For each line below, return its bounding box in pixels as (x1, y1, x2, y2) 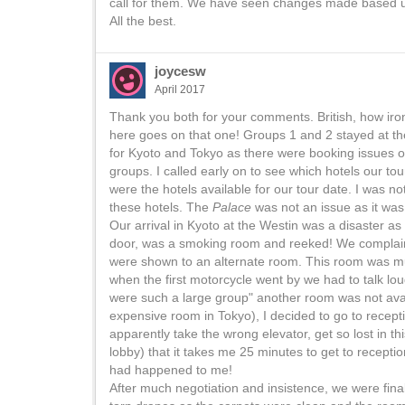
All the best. (109, 14, 176, 28)
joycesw (155, 63, 206, 79)
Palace (212, 200, 255, 214)
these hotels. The (109, 200, 212, 214)
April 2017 (155, 83, 205, 96)
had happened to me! (109, 363, 232, 377)
